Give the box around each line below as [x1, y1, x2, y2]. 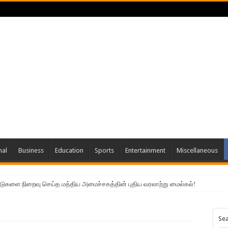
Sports [95, 147, 114, 154]
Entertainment [125, 147, 165, 154]
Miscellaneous [177, 147, 218, 154]
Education [55, 147, 83, 154]
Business [18, 147, 44, 154]
